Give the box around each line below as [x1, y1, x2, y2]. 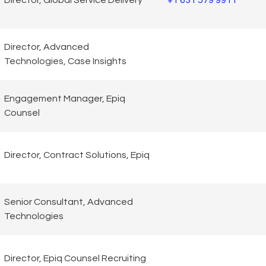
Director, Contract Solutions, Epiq [4, 150, 150, 160]
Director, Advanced [4, 42, 89, 52]
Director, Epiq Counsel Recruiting [4, 254, 146, 264]
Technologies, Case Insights [4, 56, 126, 66]
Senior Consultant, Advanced [4, 197, 133, 207]
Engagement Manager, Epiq [4, 94, 125, 104]
